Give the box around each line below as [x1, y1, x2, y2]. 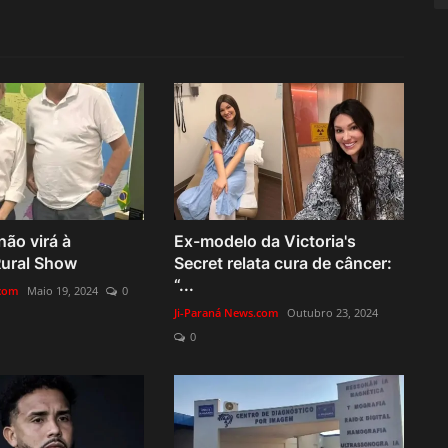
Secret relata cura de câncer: [173, 252, 392, 273]
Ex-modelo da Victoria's [173, 230, 356, 251]
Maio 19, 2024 [26, 282, 98, 298]
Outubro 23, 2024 [286, 304, 378, 320]
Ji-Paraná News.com [173, 304, 279, 320]
